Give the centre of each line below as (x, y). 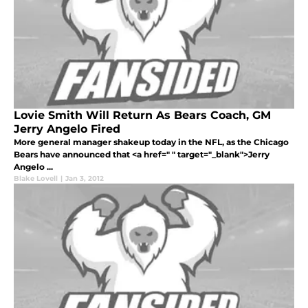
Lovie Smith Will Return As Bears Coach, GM (142, 115)
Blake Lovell (36, 179)
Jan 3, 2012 (85, 179)
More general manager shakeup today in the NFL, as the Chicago (151, 142)
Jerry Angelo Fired (67, 129)
